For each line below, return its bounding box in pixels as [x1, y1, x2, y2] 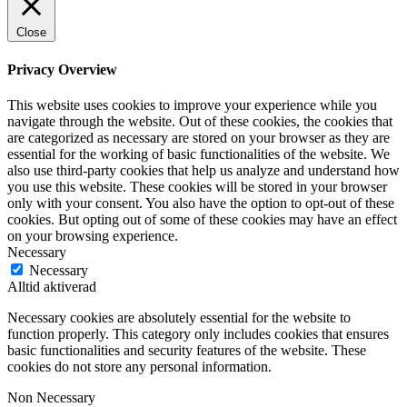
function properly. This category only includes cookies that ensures [7, 325, 389, 342]
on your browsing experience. [7, 227, 178, 243]
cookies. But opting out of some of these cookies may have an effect [7, 211, 397, 227]
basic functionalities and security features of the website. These [7, 342, 366, 358]
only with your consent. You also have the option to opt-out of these [7, 194, 394, 211]
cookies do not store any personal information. [7, 358, 272, 374]
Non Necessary [7, 389, 95, 405]
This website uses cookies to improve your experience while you [7, 96, 377, 113]
